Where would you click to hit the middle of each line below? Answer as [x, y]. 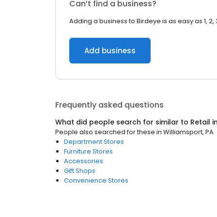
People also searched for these [105, 132]
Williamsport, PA [188, 132]
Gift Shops [80, 171]
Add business [110, 51]
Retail [200, 122]
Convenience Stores [96, 180]
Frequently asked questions [109, 105]
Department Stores [94, 142]
